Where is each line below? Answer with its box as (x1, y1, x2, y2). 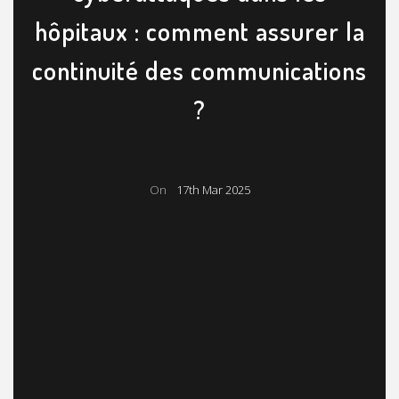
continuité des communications (32, 53, 367, 86)
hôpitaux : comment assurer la (34, 14, 365, 47)
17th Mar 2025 (175, 181, 250, 198)
